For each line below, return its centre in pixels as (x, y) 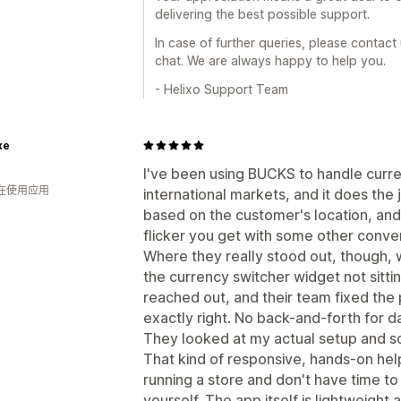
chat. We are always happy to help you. (270, 60)
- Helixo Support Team (222, 89)
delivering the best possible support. (262, 13)
